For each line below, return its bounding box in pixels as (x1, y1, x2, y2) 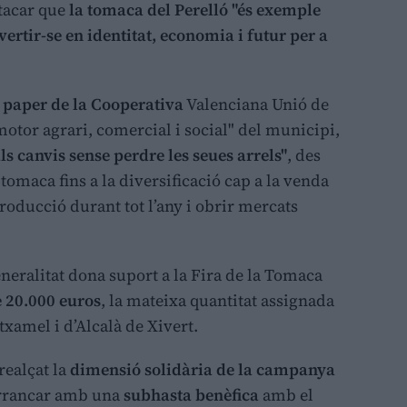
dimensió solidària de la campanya (70, 358, 335, 382)
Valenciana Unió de (184, 93, 329, 116)
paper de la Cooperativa (3, 93, 184, 116)
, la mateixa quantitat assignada (101, 289, 334, 313)
